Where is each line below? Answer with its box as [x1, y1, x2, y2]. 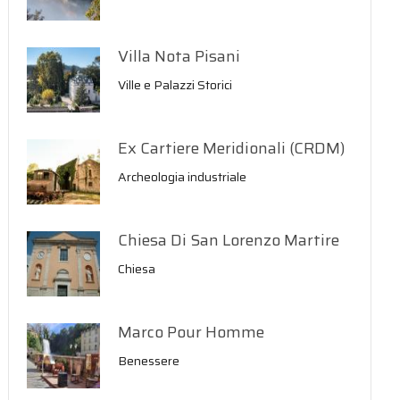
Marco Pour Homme [118, 320, 265, 345]
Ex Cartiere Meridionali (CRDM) [118, 136, 346, 161]
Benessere [118, 351, 180, 371]
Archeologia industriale [118, 167, 247, 187]
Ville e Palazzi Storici [118, 75, 233, 95]
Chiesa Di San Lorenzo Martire [118, 228, 340, 253]
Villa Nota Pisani [118, 44, 241, 69]
